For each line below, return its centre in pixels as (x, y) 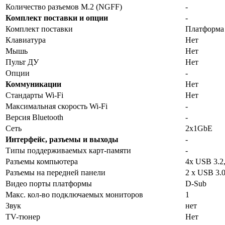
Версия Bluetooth (34, 117)
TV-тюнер (23, 216)
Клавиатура (26, 40)
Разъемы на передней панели (55, 172)
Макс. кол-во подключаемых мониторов (74, 194)
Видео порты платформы (49, 183)
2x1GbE (199, 128)
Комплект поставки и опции (57, 18)
